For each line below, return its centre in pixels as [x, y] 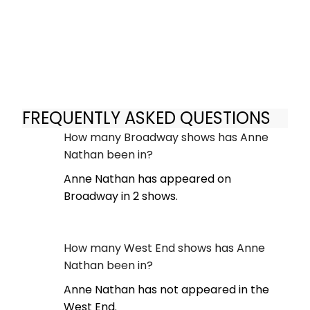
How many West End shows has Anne [164, 248]
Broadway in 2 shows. [121, 196]
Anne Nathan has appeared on [147, 179]
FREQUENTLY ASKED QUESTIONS [146, 118]
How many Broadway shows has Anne [166, 137]
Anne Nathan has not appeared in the [166, 289]
